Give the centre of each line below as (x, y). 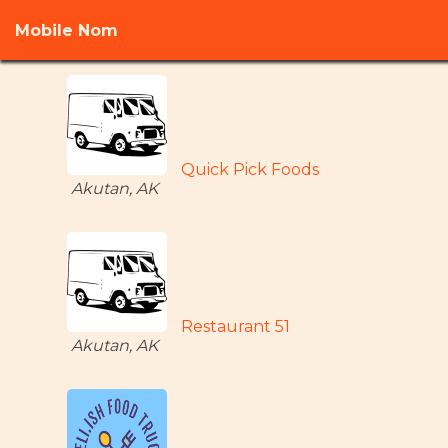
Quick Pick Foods (250, 169)
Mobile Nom (66, 30)
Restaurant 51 (236, 326)
